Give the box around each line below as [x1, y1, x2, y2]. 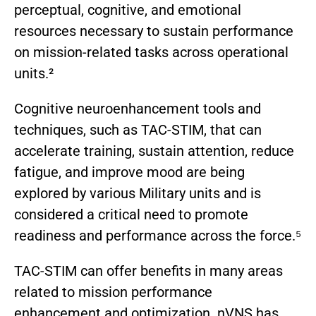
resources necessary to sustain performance [14, 23, 293, 40]
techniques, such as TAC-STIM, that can [14, 121, 262, 139]
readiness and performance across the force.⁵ [14, 227, 301, 245]
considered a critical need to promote [14, 206, 248, 224]
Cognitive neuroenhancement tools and [14, 100, 261, 118]
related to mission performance [14, 284, 212, 301]
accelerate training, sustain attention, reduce [14, 142, 294, 160]
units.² [14, 65, 54, 83]
